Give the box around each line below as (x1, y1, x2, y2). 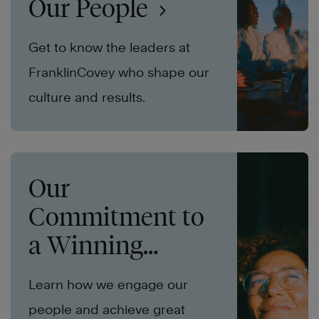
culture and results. (28, 90, 145, 105)
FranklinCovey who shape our (28, 65, 209, 80)
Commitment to (28, 201, 204, 233)
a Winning (28, 229, 143, 261)
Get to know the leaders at (28, 40, 190, 56)
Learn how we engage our (28, 277, 188, 293)
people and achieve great (28, 302, 185, 318)
